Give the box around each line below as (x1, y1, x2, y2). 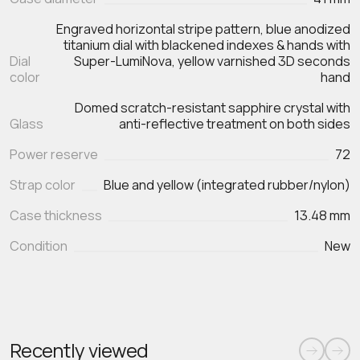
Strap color (10, 175, 76, 194)
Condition (10, 236, 67, 255)
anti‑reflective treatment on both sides (119, 114, 350, 133)
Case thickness (10, 206, 102, 224)
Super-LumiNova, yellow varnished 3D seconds (74, 52, 350, 71)
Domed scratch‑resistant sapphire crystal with (75, 98, 350, 117)
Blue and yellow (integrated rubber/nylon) (104, 175, 350, 194)
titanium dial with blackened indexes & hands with (63, 36, 350, 55)
